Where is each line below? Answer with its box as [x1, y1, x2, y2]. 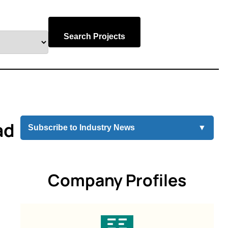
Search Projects [64, 32, 125, 41]
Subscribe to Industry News [27, 123, 135, 132]
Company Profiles [48, 168, 186, 191]
